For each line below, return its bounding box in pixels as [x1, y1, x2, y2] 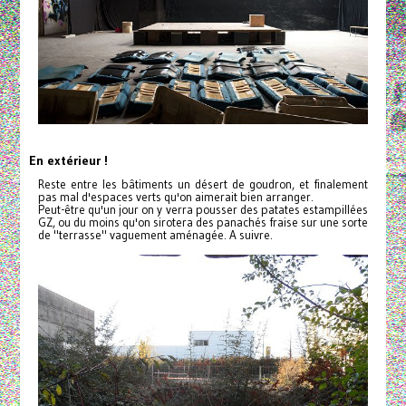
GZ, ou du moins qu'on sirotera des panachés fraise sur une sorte [37, 215, 369, 231]
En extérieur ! [28, 152, 108, 169]
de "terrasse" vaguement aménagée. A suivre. [37, 227, 273, 244]
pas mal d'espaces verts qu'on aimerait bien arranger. [37, 189, 314, 206]
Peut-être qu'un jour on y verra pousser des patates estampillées [37, 202, 369, 218]
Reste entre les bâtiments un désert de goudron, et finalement [37, 177, 369, 193]
